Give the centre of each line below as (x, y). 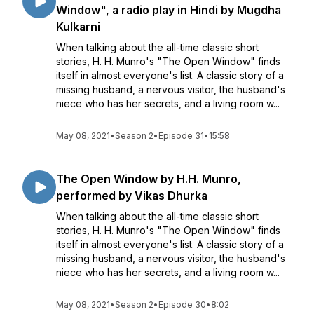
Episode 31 (181, 136)
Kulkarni (78, 27)
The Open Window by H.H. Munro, (149, 179)
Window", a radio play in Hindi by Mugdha (169, 10)
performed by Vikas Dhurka (132, 196)
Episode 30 (182, 305)
